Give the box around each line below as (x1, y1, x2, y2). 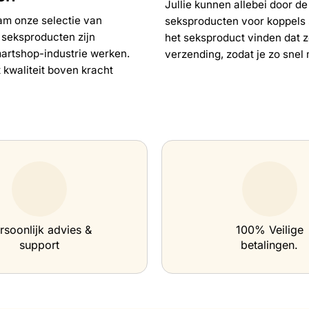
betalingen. (241, 238, 299, 252)
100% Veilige (235, 223, 303, 237)
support (19, 238, 60, 252)
